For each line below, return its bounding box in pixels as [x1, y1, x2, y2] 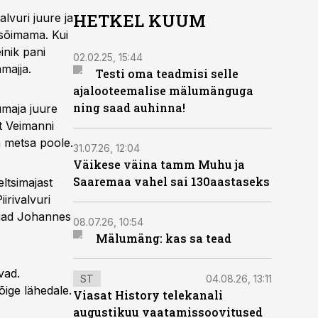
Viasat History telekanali [73, 287, 223, 302]
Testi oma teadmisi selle [95, 66, 238, 81]
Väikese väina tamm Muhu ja [73, 157, 245, 172]
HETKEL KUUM [73, 9, 206, 32]
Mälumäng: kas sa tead [95, 231, 231, 246]
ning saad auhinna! [73, 100, 185, 115]
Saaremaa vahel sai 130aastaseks [73, 174, 270, 189]
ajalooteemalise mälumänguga [73, 83, 253, 98]
